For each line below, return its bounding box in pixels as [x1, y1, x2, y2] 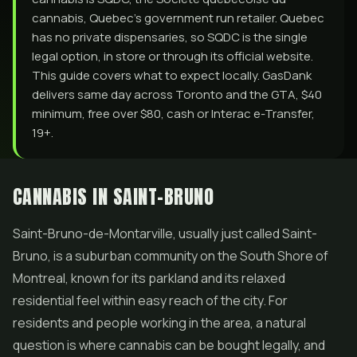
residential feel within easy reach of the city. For [13, 292, 288, 309]
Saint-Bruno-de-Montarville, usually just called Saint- [13, 225, 317, 242]
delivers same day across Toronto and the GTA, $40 [32, 86, 322, 103]
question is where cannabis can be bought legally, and [13, 336, 325, 354]
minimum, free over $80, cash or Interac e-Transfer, [32, 105, 315, 122]
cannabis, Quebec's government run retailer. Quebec [32, 10, 324, 26]
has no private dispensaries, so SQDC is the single [32, 29, 308, 45]
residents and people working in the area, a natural [13, 314, 306, 331]
